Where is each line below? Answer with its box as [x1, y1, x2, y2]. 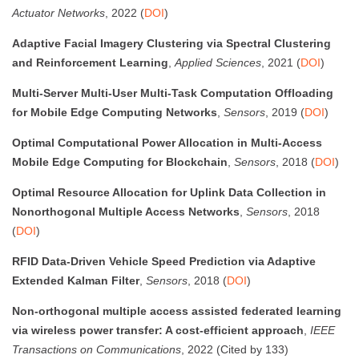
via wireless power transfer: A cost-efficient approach [12, 323, 304, 337]
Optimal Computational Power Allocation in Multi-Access [12, 135, 322, 149]
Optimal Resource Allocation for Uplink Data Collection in [12, 185, 326, 199]
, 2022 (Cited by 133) [181, 342, 288, 356]
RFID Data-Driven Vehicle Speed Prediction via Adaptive [12, 254, 316, 268]
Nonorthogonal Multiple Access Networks [12, 204, 240, 218]
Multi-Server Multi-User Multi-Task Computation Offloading [12, 86, 333, 99]
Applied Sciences [175, 55, 261, 69]
